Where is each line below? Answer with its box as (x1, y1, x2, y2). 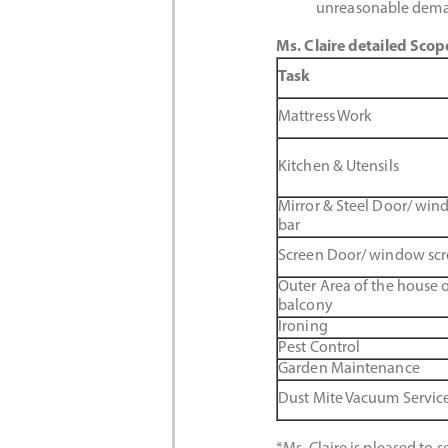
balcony (278, 298, 333, 314)
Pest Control (278, 340, 361, 356)
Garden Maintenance (278, 361, 420, 377)
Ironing (278, 319, 328, 335)
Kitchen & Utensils (278, 159, 399, 175)
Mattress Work (278, 109, 373, 125)
